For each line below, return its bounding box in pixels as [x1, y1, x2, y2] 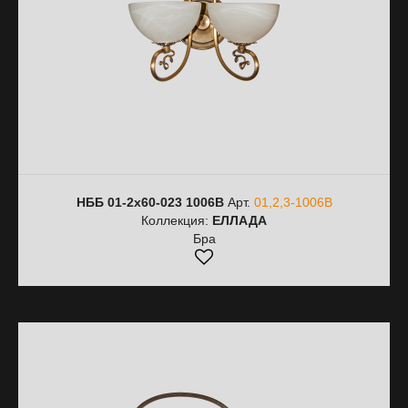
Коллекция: [141, 213, 212, 228]
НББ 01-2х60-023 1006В [76, 195, 224, 209]
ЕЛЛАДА [212, 213, 267, 228]
